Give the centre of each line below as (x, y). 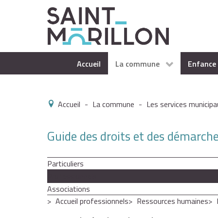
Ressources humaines (173, 201)
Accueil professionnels (92, 201)
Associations (69, 189)
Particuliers (65, 164)
